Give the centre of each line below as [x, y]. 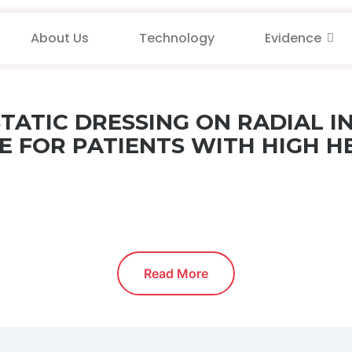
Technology [177, 38]
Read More [176, 273]
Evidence [293, 38]
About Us [60, 38]
